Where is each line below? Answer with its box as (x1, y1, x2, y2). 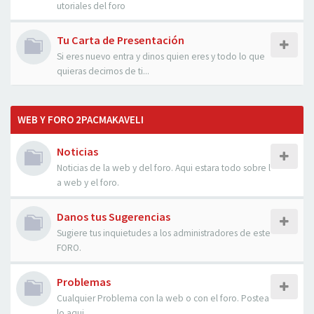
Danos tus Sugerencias (57, 210, 170, 224)
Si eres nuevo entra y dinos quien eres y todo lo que (57, 50, 265, 62)
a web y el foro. (57, 177, 119, 189)
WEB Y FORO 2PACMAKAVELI (18, 113, 144, 126)
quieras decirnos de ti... (57, 65, 149, 77)
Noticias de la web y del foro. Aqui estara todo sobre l (57, 162, 271, 174)
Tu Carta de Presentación (57, 33, 184, 47)
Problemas (57, 275, 111, 289)
